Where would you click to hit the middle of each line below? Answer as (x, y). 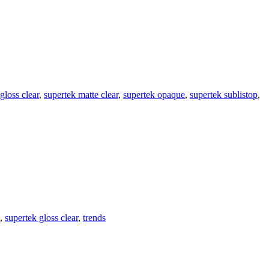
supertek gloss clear (41, 218)
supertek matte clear (81, 95)
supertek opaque (154, 95)
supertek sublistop (224, 95)
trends (94, 218)
